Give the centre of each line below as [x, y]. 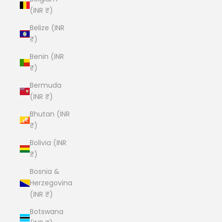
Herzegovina [51, 183]
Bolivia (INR [48, 143]
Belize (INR [47, 28]
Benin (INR [47, 56]
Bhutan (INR [50, 114]
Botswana [47, 212]
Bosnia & [45, 171]
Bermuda [46, 85]
